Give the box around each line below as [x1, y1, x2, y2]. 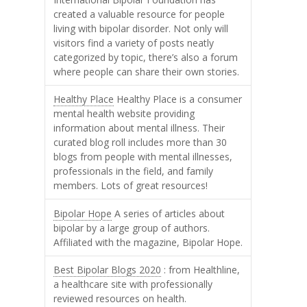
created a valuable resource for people [53, 8, 225, 21]
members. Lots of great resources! [53, 179, 208, 193]
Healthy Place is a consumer [114, 93, 243, 106]
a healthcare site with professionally [53, 277, 213, 291]
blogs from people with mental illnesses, [53, 150, 233, 164]
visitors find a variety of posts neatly [53, 36, 214, 50]
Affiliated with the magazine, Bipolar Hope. [53, 235, 243, 249]
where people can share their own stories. [53, 65, 240, 79]
